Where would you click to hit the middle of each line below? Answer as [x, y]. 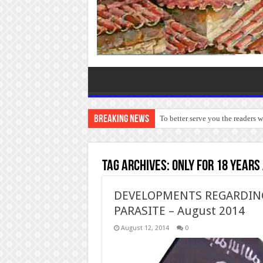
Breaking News [121, 119]
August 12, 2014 [145, 228]
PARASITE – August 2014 [179, 210]
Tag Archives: [137, 166]
